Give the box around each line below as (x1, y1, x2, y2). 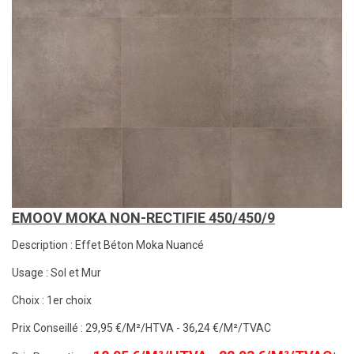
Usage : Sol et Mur (12, 266, 101, 280)
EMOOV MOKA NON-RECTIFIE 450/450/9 (12, 209, 275, 227)
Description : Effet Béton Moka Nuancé (12, 239, 204, 252)
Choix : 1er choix (12, 294, 92, 307)
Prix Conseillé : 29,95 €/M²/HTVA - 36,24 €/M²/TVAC (12, 322, 271, 335)
